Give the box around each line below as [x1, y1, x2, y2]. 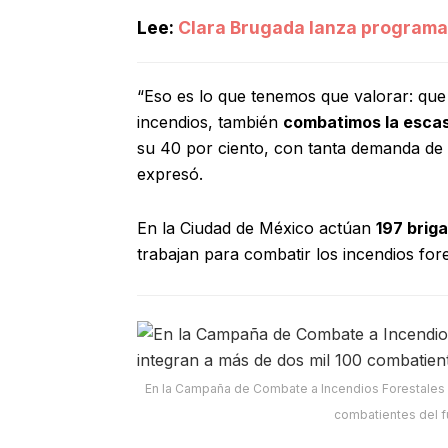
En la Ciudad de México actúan [137, 218, 376, 239]
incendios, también [137, 112, 283, 133]
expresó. [137, 164, 203, 185]
